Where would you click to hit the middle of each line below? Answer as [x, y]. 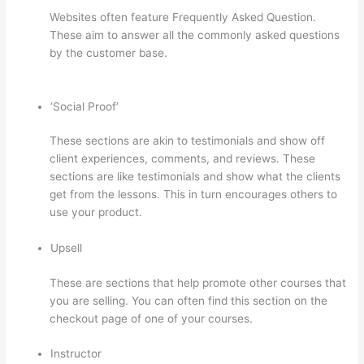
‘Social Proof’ [85, 107]
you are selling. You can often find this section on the [189, 300]
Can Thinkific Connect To [237, 53]
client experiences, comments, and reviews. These [183, 159]
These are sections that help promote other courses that [198, 282]
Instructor [76, 354]
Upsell [67, 248]
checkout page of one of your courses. [152, 318]
